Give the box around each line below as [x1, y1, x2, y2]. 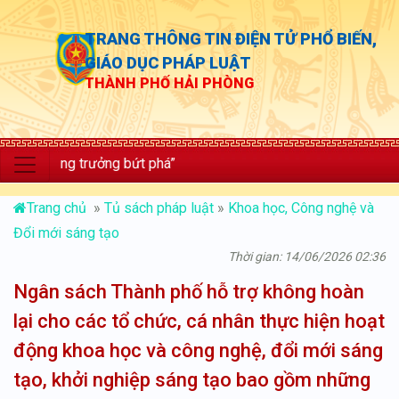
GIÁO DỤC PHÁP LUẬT [85, 53, 251, 72]
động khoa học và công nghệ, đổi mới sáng [13, 339, 383, 362]
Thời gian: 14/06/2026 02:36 [228, 249, 386, 264]
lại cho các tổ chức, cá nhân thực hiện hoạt [13, 310, 385, 332]
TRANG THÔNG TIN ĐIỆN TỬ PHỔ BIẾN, [85, 29, 377, 48]
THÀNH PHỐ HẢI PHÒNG [85, 75, 254, 92]
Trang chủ [27, 199, 90, 216]
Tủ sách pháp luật [104, 199, 214, 216]
